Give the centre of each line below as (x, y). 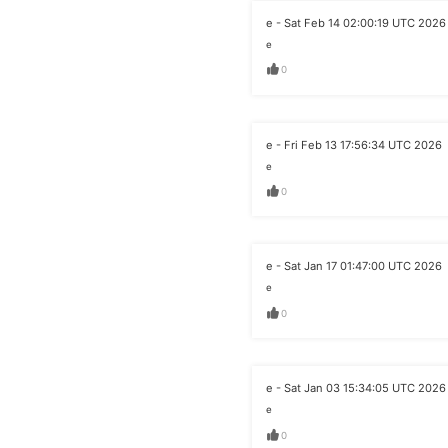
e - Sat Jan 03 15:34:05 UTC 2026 (356, 388)
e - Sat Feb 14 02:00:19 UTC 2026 (356, 22)
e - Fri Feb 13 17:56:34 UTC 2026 (354, 144)
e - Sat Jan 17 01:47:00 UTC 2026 (354, 266)
